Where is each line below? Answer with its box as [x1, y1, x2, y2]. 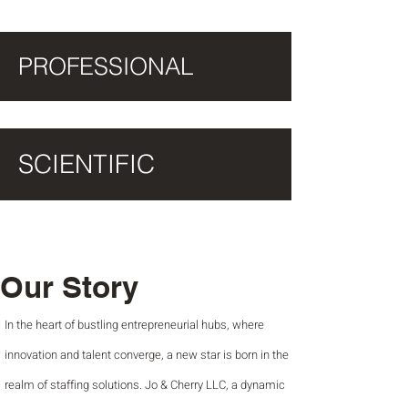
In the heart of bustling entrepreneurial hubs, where [5, 316, 264, 333]
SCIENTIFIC [18, 148, 155, 179]
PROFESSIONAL [18, 52, 193, 81]
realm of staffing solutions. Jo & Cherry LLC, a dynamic [5, 376, 285, 393]
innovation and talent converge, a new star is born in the [5, 346, 289, 363]
